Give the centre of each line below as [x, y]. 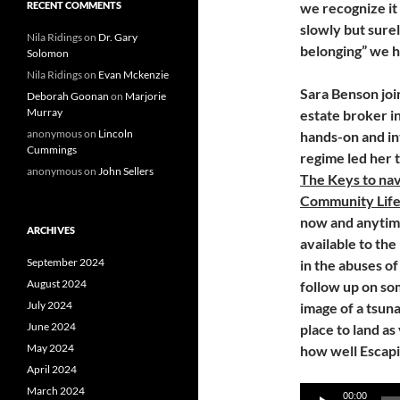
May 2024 [50, 348]
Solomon [48, 53]
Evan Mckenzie [133, 75]
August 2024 [57, 283]
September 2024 [66, 262]
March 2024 [56, 391]
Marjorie [146, 96]
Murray [45, 112]
